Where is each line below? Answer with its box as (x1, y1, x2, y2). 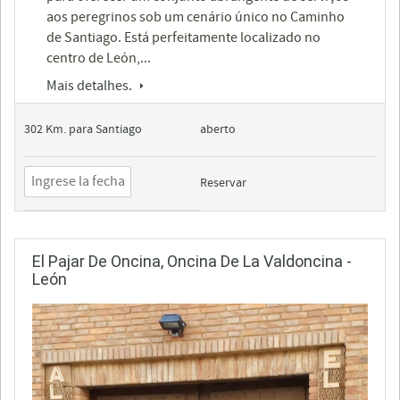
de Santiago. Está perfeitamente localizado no (46, 28, 321, 46)
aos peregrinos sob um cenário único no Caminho (46, 7, 345, 26)
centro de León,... (46, 48, 151, 67)
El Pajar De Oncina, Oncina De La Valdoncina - (32, 251, 352, 271)
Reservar (200, 174, 246, 191)
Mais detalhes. (46, 76, 135, 95)
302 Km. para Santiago (24, 121, 142, 137)
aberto (200, 121, 236, 137)
